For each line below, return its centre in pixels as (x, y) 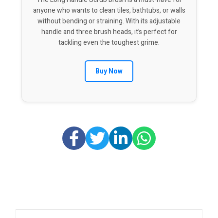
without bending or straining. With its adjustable (109, 21)
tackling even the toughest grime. (109, 43)
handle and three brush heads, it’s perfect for (109, 32)
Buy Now (109, 72)
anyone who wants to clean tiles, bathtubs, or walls (109, 11)
